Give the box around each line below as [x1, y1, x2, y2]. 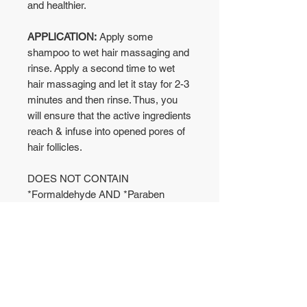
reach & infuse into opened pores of [27, 125, 185, 137]
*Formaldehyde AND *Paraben [27, 188, 164, 200]
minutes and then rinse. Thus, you [27, 94, 177, 106]
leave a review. [76, 269, 143, 282]
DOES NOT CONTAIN [27, 173, 129, 184]
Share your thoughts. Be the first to [29, 256, 191, 269]
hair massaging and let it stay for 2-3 [27, 78, 189, 90]
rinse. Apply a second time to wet [27, 62, 175, 74]
